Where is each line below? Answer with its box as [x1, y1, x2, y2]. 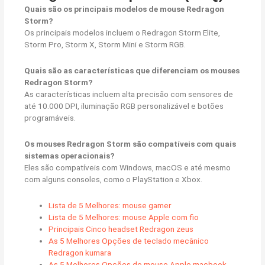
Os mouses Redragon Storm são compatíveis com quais [24, 138, 237, 148]
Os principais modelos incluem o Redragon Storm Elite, [24, 28, 221, 38]
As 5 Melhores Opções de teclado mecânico [49, 235, 209, 245]
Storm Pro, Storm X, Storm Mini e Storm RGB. [24, 40, 186, 50]
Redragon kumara [49, 247, 112, 257]
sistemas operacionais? [24, 150, 115, 160]
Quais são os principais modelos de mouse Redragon [24, 4, 225, 14]
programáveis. [24, 112, 76, 122]
